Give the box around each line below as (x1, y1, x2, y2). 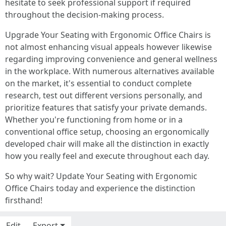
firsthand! (5, 194, 42, 206)
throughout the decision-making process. (5, 9, 164, 20)
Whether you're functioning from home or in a (5, 114, 183, 125)
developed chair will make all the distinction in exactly (5, 138, 209, 149)
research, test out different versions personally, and (5, 89, 202, 101)
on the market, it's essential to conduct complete (5, 77, 192, 89)
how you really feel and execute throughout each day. (5, 150, 209, 161)
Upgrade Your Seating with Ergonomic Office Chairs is (5, 29, 211, 40)
